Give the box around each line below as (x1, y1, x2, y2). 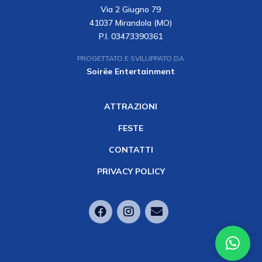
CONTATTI (108, 144, 153, 156)
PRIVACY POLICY (96, 166, 165, 177)
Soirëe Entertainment (87, 66, 175, 77)
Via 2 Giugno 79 (101, 4, 161, 15)
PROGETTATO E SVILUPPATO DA (77, 54, 185, 63)
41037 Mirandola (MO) (89, 18, 173, 29)
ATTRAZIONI (104, 101, 158, 112)
